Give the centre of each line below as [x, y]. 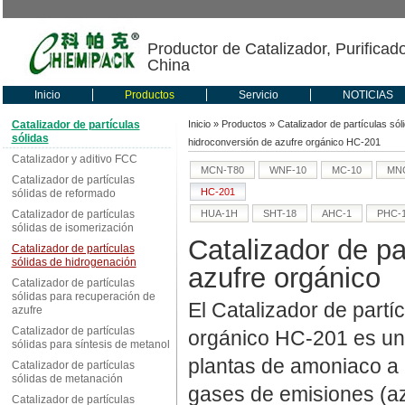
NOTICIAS [367, 95]
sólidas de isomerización [72, 228]
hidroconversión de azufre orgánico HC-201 [284, 142]
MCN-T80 [222, 170]
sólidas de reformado [63, 193]
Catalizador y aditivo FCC [74, 159]
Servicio [258, 95]
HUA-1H [219, 213]
